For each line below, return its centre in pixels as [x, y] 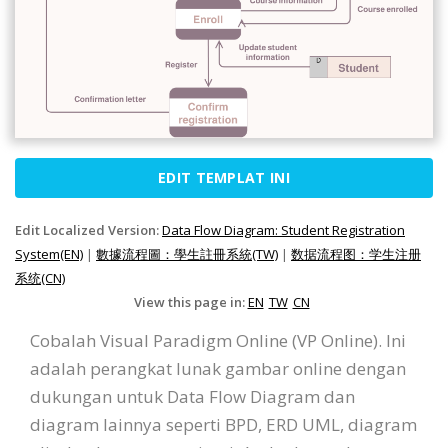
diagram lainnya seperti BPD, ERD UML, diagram [223, 424]
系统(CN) [40, 277]
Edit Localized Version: [88, 229]
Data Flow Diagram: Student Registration [283, 229]
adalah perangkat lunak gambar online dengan [218, 368]
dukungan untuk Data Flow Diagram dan [192, 396]
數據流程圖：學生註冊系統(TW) [187, 253]
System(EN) [49, 253]
